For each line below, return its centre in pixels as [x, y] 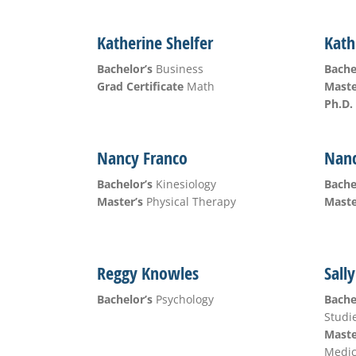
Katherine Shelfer [155, 43]
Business [178, 69]
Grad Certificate [140, 86]
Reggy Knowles [147, 273]
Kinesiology [184, 184]
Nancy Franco [142, 158]
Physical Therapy [189, 201]
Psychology [183, 299]
